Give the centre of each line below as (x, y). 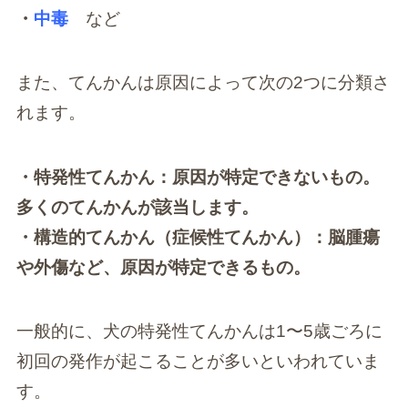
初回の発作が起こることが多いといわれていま (198, 362)
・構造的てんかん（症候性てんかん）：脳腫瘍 (198, 237)
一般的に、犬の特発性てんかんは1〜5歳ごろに (199, 331)
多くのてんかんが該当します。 (137, 207)
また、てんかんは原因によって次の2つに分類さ (203, 83)
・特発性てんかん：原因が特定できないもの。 (198, 177)
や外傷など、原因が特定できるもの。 (163, 267)
